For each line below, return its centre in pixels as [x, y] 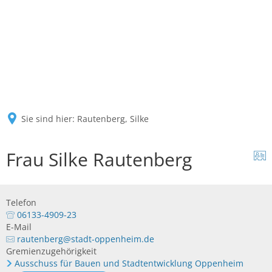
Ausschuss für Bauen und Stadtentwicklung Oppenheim [129, 263]
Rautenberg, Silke [113, 119]
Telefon [21, 202]
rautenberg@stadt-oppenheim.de [86, 239]
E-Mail [19, 227]
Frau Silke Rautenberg [99, 159]
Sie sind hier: [48, 119]
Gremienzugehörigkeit [51, 251]
